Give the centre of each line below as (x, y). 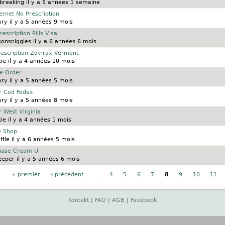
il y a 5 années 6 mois (47, 159)
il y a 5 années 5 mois (40, 81)
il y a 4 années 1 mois (38, 120)
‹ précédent (67, 175)
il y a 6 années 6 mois (64, 42)
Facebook (144, 200)
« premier (26, 175)
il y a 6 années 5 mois (42, 140)
